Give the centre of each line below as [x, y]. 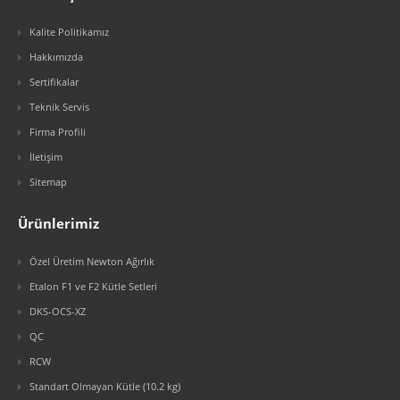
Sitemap [48, 182]
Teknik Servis [59, 107]
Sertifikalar [54, 82]
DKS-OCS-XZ [58, 311]
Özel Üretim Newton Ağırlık [92, 261]
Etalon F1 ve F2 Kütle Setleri [93, 286]
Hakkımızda [56, 57]
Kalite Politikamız [69, 32]
